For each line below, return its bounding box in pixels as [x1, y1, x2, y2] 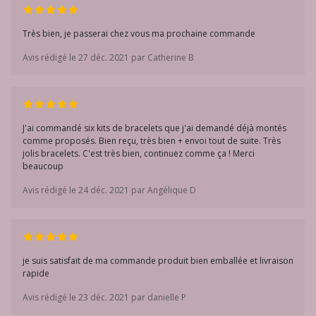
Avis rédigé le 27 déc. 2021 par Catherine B [23, 51, 194, 63]
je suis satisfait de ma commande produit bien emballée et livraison [23, 255, 293, 267]
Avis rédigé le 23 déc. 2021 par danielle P [23, 291, 186, 303]
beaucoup [23, 160, 63, 172]
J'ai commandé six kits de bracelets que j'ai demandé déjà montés [23, 122, 286, 134]
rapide [23, 267, 49, 279]
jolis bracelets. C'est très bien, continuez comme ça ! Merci [23, 147, 255, 159]
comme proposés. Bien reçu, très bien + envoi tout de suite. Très [23, 135, 281, 147]
